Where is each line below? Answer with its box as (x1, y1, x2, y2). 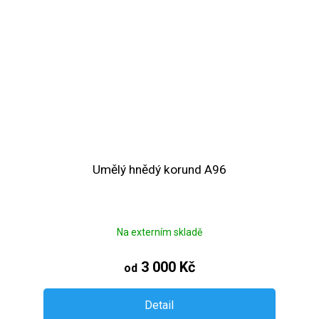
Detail (145, 298, 174, 313)
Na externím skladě (117, 226, 202, 239)
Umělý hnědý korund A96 (93, 162, 226, 177)
